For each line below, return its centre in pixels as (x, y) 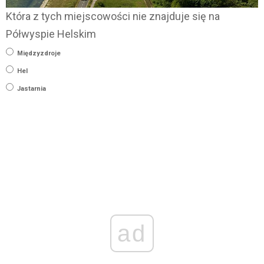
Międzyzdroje (39, 54)
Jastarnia (32, 89)
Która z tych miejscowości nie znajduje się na (113, 16)
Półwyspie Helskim (51, 34)
